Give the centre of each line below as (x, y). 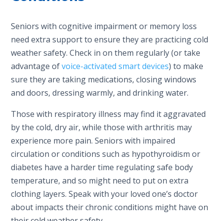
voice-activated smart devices (115, 66)
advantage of (37, 66)
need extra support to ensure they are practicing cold (110, 39)
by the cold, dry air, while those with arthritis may (102, 127)
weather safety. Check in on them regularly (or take (106, 53)
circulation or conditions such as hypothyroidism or (106, 154)
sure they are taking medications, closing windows (104, 79)
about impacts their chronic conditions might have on (110, 207)
